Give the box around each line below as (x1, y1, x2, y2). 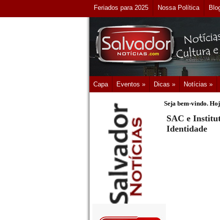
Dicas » (154, 81, 175, 88)
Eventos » (116, 81, 145, 88)
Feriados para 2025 (94, 4, 148, 11)
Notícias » (184, 81, 213, 88)
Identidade (166, 124, 207, 134)
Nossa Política (158, 4, 199, 11)
